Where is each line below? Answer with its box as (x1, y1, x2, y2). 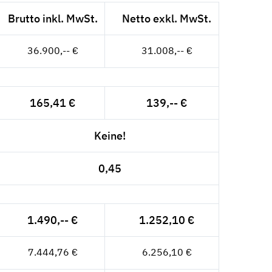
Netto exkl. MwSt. (122, 12, 212, 26)
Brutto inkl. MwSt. (7, 12, 98, 26)
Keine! (93, 129, 126, 143)
